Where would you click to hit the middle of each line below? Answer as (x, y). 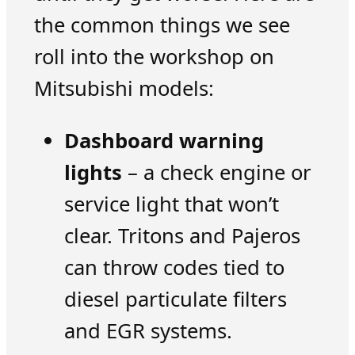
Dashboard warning (164, 140)
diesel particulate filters (175, 299)
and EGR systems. (148, 330)
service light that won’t (171, 204)
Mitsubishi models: (124, 88)
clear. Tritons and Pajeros (182, 235)
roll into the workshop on (154, 56)
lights (93, 172)
